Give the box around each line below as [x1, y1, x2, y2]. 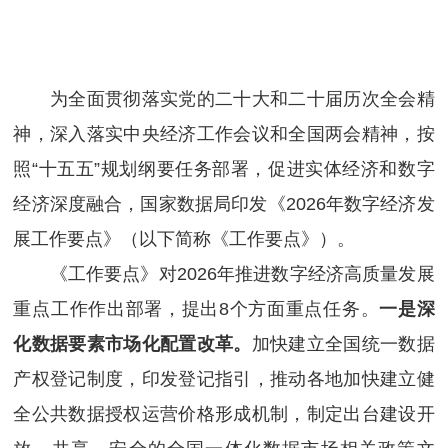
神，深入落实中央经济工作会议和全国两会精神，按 [13, 123, 435, 144]
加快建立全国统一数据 [251, 333, 435, 354]
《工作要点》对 [13, 263, 177, 284]
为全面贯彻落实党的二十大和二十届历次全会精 [13, 88, 435, 109]
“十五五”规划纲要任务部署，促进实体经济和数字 [32, 158, 435, 179]
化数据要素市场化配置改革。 [13, 333, 252, 354]
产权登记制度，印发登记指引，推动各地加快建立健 [13, 368, 435, 389]
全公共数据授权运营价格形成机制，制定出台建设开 [13, 403, 435, 424]
